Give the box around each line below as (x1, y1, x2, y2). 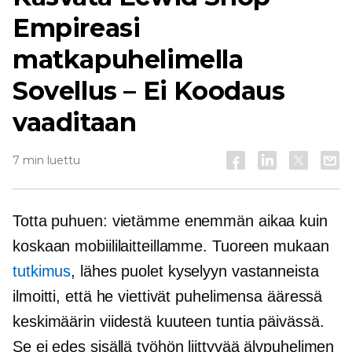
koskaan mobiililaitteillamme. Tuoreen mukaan (13, 237, 329, 255)
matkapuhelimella (13, 44, 244, 75)
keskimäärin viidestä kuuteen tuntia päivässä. (13, 313, 324, 330)
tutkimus (13, 262, 71, 280)
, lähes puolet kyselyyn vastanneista (71, 262, 319, 280)
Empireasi (13, 13, 141, 43)
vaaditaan (13, 107, 137, 137)
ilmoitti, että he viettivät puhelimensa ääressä (13, 288, 323, 305)
